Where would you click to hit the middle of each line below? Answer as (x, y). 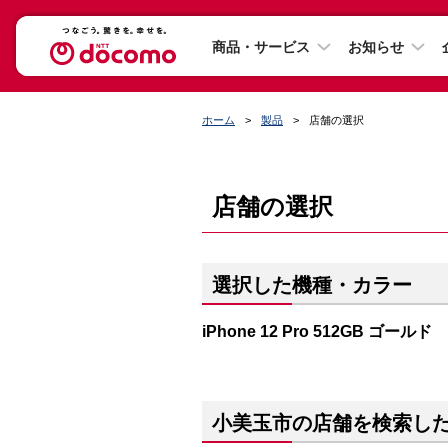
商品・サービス (261, 46)
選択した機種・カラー (312, 285)
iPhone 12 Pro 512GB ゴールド (317, 331)
